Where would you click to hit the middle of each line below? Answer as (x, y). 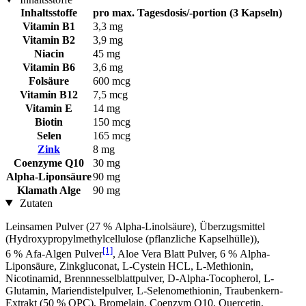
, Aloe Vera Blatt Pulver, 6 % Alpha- (191, 253)
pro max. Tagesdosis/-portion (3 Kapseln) (187, 12)
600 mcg (112, 81)
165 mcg (112, 135)
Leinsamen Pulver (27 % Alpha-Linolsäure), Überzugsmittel (135, 226)
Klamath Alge (49, 190)
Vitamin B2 (49, 40)
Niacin (49, 53)
